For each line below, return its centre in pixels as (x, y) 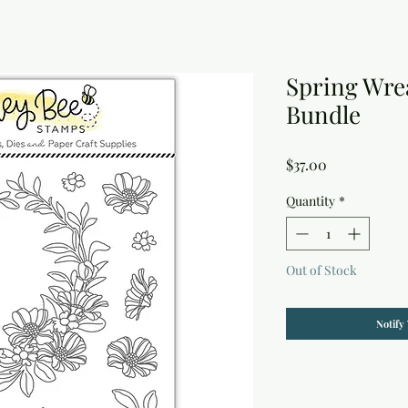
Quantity (311, 201)
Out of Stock (321, 270)
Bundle (323, 115)
